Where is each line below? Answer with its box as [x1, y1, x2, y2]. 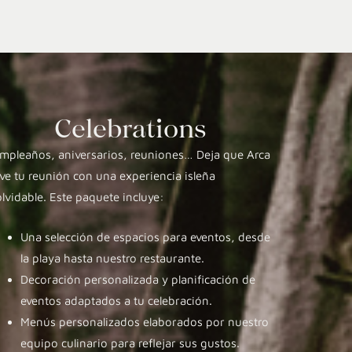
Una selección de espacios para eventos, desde [20, 229, 270, 244]
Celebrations [53, 110, 207, 145]
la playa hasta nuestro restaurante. [20, 251, 204, 265]
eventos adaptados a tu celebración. [20, 293, 212, 307]
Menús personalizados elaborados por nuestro [20, 314, 269, 328]
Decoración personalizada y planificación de [20, 272, 255, 286]
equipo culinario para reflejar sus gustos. [20, 335, 240, 350]
